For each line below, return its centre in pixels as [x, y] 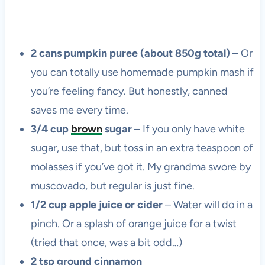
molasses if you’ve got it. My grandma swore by [140, 167]
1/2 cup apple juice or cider [96, 205]
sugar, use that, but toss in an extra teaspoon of [142, 148]
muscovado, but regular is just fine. [112, 186]
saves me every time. [79, 110]
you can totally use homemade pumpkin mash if [142, 72]
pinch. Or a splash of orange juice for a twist [133, 224]
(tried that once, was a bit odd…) [106, 243]
